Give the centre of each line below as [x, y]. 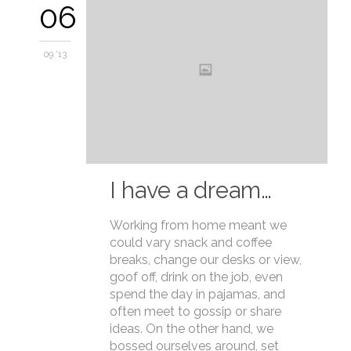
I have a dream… [191, 190]
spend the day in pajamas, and [197, 294]
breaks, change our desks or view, [206, 259]
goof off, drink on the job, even [196, 277]
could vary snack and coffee [191, 242]
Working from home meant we [198, 225]
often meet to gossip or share [195, 311]
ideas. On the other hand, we [192, 328]
